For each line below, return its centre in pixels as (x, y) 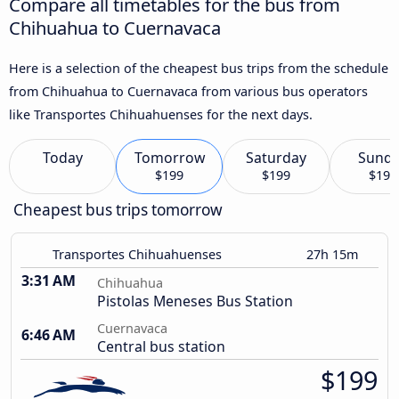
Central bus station (161, 347)
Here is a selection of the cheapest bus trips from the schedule (199, 68)
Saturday (276, 158)
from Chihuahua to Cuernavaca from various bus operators (188, 91)
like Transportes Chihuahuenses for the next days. (161, 114)
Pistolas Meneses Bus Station (195, 301)
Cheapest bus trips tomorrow (118, 210)
